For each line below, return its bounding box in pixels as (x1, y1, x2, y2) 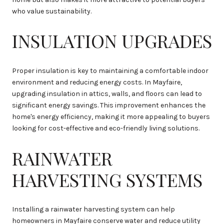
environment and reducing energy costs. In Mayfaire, (12, 77, 182, 86)
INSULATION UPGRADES (12, 28, 212, 53)
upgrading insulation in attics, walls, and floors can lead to (12, 89, 202, 98)
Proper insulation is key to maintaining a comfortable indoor (12, 66, 208, 75)
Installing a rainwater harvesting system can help (12, 205, 175, 214)
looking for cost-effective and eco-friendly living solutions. (12, 123, 199, 132)
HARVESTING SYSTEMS (12, 167, 202, 191)
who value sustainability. (12, 6, 91, 15)
